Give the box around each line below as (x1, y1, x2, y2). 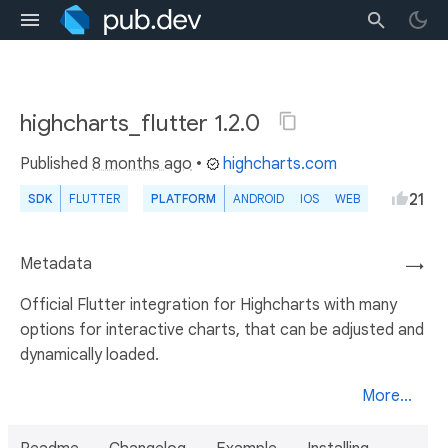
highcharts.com (223, 154, 337, 174)
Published (20, 154, 92, 174)
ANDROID (233, 191, 284, 206)
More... (362, 386, 412, 406)
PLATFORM (151, 191, 216, 206)
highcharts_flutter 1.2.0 (20, 108, 266, 138)
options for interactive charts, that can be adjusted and (20, 320, 424, 340)
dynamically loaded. (20, 345, 159, 365)
